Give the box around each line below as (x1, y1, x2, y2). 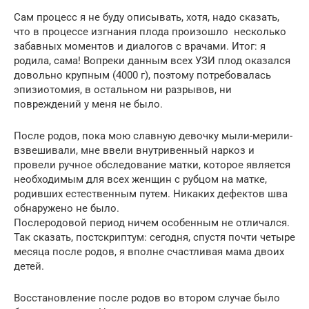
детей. (14, 259, 44, 272)
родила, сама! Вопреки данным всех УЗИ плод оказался (14, 54, 290, 67)
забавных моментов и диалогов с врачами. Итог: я (14, 39, 266, 52)
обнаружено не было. (14, 201, 119, 215)
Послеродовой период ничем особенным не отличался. (14, 216, 290, 229)
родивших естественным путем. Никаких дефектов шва (14, 187, 288, 200)
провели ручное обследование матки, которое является (14, 158, 290, 171)
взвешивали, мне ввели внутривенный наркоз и (14, 143, 255, 157)
